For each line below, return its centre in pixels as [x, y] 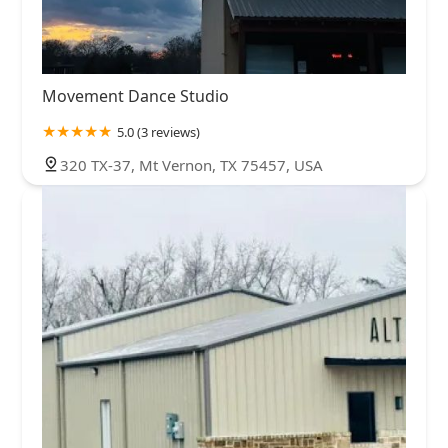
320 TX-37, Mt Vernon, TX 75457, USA [191, 165]
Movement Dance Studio [135, 96]
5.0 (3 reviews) [158, 132]
